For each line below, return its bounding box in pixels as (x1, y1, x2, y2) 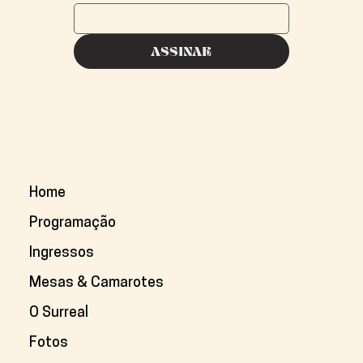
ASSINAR (151, 42, 212, 59)
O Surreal (29, 305, 89, 321)
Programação (29, 215, 117, 231)
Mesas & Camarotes (29, 275, 164, 291)
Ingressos (29, 245, 95, 261)
